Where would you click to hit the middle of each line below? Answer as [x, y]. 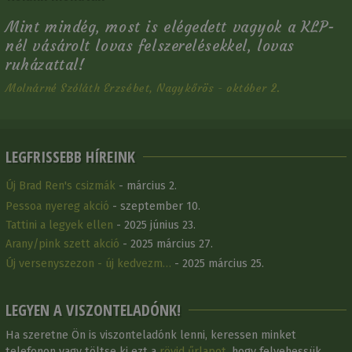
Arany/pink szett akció [63, 244]
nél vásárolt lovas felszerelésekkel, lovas [150, 46]
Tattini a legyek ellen [60, 225]
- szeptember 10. [155, 207]
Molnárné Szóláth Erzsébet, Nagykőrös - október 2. [143, 88]
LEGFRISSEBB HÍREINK [71, 157]
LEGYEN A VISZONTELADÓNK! [93, 309]
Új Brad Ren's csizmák [61, 185]
